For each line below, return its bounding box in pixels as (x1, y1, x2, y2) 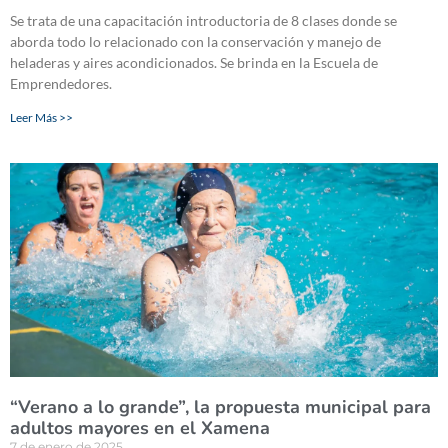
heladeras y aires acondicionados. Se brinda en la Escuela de (10, 54, 378, 72)
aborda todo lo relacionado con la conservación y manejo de (10, 33, 381, 51)
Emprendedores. (10, 75, 112, 93)
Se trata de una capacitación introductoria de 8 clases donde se (10, 12, 397, 30)
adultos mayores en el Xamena (10, 416, 270, 441)
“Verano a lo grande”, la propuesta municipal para (10, 395, 431, 420)
